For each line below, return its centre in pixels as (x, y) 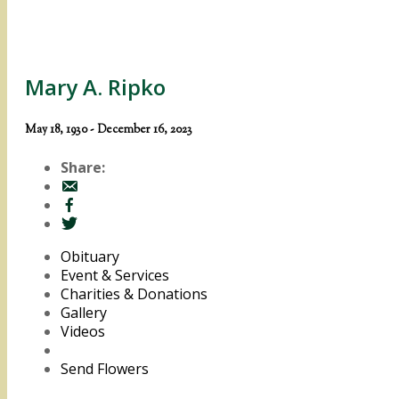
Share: (83, 167)
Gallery (84, 312)
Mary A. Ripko (95, 87)
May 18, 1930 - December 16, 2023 (109, 130)
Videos (83, 331)
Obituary (90, 256)
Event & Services (115, 275)
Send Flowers (105, 368)
